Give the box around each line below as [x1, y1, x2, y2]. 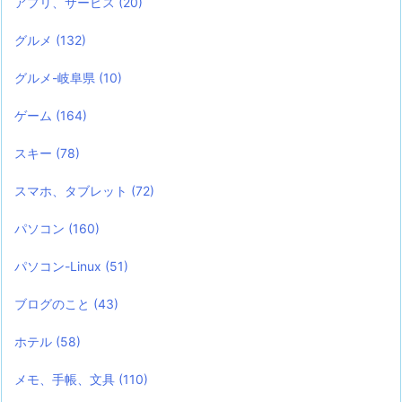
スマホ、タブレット [14, 182, 131, 198]
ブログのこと [14, 295, 93, 311]
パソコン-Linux [14, 258, 105, 274]
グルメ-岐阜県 [14, 69, 99, 85]
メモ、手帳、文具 [14, 371, 118, 387]
